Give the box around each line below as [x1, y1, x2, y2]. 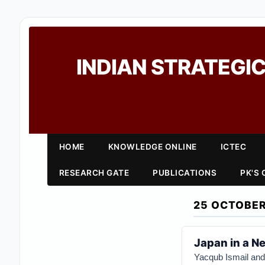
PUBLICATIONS [153, 168, 217, 177]
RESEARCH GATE [59, 168, 130, 177]
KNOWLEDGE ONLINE [108, 142, 197, 151]
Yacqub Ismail [193, 252, 248, 262]
